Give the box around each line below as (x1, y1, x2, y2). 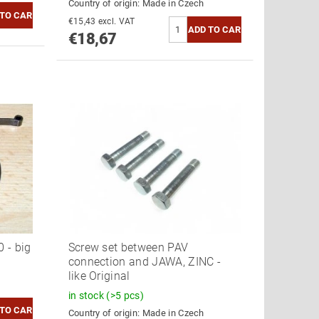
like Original (68, 268, 130, 283)
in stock (68, 289, 107, 301)
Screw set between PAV (68, 240, 189, 254)
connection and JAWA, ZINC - (68, 254, 221, 268)
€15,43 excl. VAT (98, 16, 135, 27)
